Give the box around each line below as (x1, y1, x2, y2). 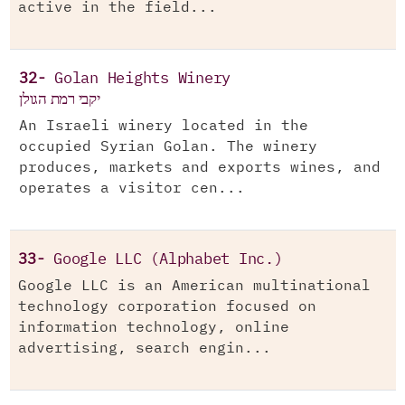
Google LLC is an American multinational (18, 279, 371, 293)
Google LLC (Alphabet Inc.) (53, 252, 283, 268)
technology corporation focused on (18, 300, 316, 314)
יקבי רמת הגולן (19, 88, 100, 110)
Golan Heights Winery (54, 71, 231, 87)
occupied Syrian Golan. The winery (19, 140, 317, 154)
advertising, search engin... (18, 342, 271, 355)
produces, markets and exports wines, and (19, 161, 381, 174)
